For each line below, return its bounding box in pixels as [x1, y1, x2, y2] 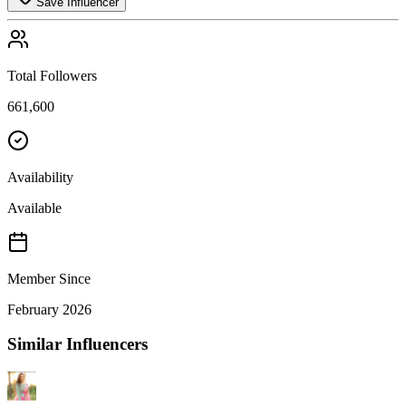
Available [7, 199, 62, 216]
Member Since [7, 270, 91, 286]
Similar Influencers [7, 334, 148, 354]
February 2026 [7, 301, 92, 317]
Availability [7, 169, 73, 185]
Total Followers [7, 67, 97, 83]
